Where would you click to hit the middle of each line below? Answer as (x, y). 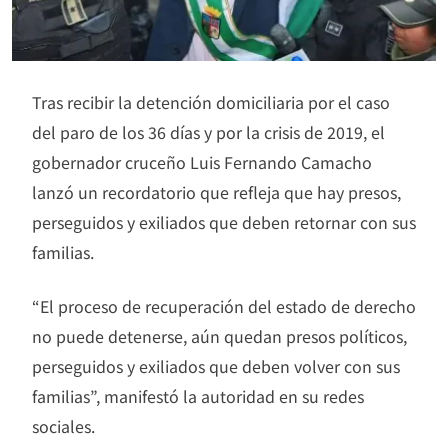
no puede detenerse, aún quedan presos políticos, (219, 336)
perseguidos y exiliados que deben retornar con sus (224, 222)
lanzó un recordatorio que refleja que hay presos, (216, 192)
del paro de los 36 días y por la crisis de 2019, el (208, 132)
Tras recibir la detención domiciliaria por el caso (211, 102)
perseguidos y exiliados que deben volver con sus (216, 366)
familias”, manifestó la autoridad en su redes (198, 396)
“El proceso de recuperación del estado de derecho (224, 306)
